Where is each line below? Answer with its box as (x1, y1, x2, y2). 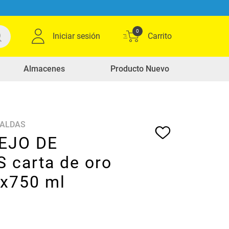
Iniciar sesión (53, 31, 100, 41)
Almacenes (24, 64, 65, 74)
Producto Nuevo (110, 64, 169, 74)
